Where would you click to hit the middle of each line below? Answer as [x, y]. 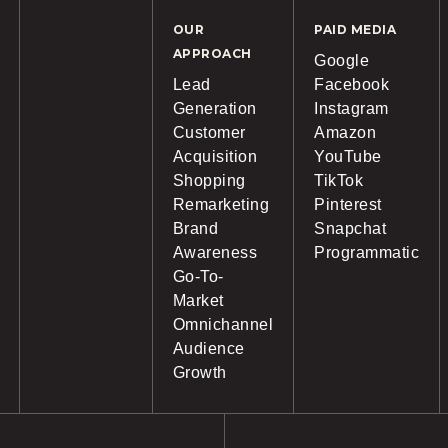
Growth [199, 372]
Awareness [215, 252]
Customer [209, 132]
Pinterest [348, 204]
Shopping [209, 180]
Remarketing [221, 204]
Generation [214, 108]
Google [342, 60]
